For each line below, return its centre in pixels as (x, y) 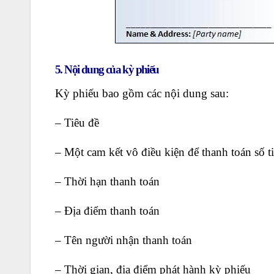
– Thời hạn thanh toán (107, 181)
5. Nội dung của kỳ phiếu (107, 69)
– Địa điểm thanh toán (107, 211)
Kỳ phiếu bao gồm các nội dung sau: (142, 93)
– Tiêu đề (77, 123)
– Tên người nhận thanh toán (124, 240)
